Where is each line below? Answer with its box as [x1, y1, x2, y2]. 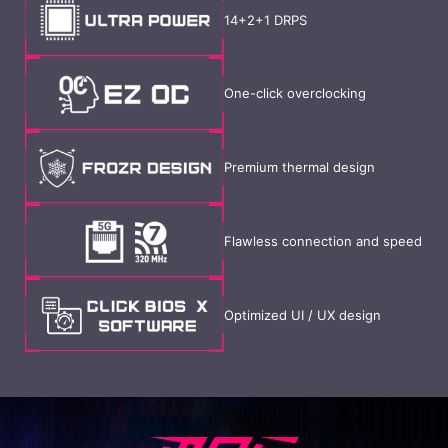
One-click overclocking [224, 85, 366, 102]
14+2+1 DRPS [224, 11, 307, 28]
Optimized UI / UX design [224, 306, 381, 323]
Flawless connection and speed [224, 232, 422, 249]
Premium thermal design [224, 159, 375, 176]
